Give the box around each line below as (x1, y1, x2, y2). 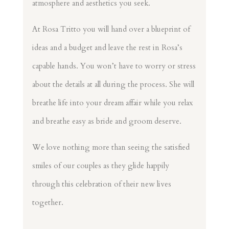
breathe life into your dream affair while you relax (32, 98, 193, 108)
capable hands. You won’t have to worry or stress (32, 61, 196, 72)
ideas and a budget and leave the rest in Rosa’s (32, 42, 182, 53)
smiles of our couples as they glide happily (32, 161, 169, 171)
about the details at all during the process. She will (32, 79, 194, 90)
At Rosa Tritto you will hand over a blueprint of (32, 24, 190, 35)
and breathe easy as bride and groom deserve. (32, 116, 181, 127)
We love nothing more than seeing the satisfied (32, 142, 190, 153)
